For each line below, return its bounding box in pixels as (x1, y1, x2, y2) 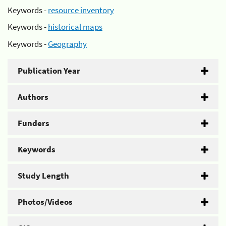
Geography (48, 38, 87, 49)
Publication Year (18, 65, 80, 76)
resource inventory (48, 4, 114, 16)
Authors (18, 91, 48, 102)
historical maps (48, 21, 102, 32)
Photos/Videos (18, 196, 73, 207)
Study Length (18, 169, 69, 181)
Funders (18, 117, 49, 129)
